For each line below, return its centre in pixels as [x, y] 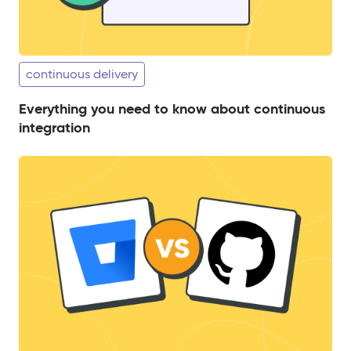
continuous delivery [82, 74]
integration [54, 128]
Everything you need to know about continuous [172, 109]
